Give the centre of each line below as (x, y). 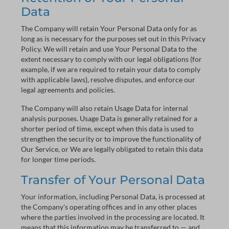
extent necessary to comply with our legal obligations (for (111, 59)
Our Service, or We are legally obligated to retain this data (112, 149)
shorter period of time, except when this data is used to (107, 129)
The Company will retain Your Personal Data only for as (109, 28)
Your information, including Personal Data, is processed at (113, 197)
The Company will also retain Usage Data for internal (105, 108)
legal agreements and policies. (68, 90)
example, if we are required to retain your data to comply (111, 69)
